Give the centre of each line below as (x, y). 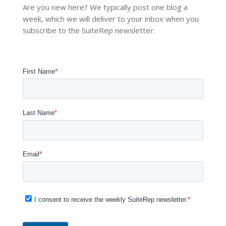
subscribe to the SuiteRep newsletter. (89, 30)
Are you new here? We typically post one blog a (105, 7)
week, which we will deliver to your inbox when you (110, 18)
